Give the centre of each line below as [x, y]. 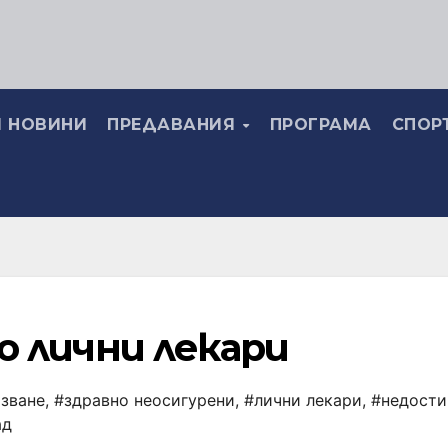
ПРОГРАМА [320, 124]
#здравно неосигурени [144, 399]
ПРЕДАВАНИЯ [174, 124]
